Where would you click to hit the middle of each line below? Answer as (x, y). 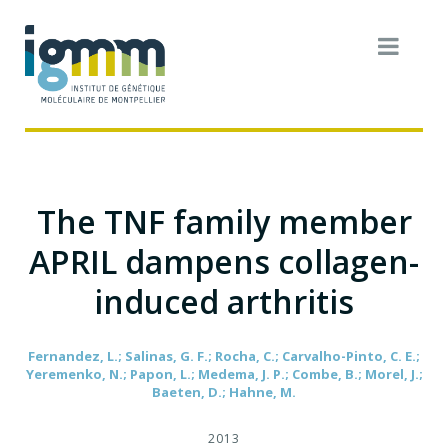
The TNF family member (224, 221)
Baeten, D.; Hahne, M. (224, 391)
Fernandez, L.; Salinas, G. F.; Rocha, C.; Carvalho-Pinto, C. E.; (224, 355)
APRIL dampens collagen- (224, 261)
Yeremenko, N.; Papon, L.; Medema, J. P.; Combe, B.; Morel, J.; (224, 373)
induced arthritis (224, 301)
